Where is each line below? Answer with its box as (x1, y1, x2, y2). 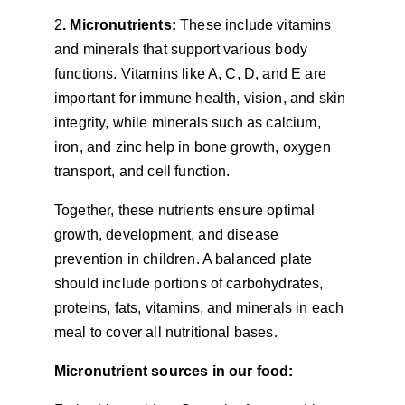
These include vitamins (175, 17, 335, 33)
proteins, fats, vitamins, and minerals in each (54, 300, 348, 316)
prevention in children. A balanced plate (54, 251, 316, 267)
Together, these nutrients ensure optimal (54, 202, 319, 218)
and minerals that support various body (54, 42, 312, 57)
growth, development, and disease (54, 227, 283, 242)
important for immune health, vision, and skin (54, 90, 350, 106)
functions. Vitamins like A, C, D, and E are (54, 66, 331, 81)
